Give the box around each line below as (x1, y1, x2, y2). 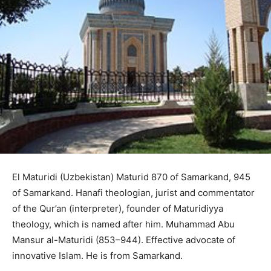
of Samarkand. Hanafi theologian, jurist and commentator (12, 186, 255, 198)
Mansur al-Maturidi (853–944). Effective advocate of (12, 233, 235, 246)
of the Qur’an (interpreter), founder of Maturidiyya (12, 202, 223, 214)
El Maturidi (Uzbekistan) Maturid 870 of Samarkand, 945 (12, 171, 250, 183)
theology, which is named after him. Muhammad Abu (12, 218, 235, 230)
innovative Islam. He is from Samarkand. (12, 249, 183, 261)
